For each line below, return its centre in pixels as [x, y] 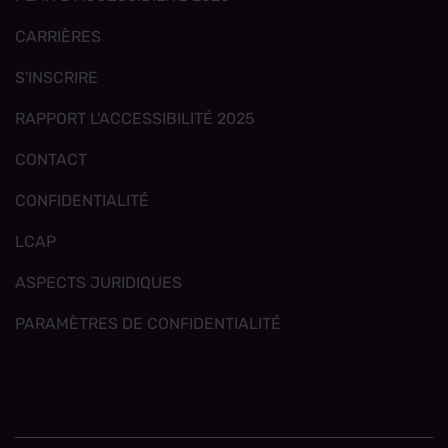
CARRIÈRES [58, 37]
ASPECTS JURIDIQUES [98, 283]
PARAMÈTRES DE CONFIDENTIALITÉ [148, 324]
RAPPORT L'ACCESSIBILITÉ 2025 [135, 119]
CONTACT [51, 160]
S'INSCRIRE [56, 78]
